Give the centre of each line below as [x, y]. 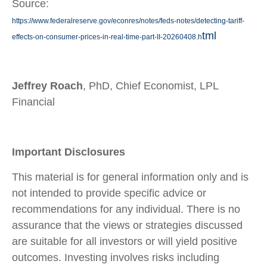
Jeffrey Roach [47, 86]
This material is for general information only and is [130, 177]
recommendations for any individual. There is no [126, 209]
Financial [33, 102]
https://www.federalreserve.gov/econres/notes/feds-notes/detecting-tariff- [128, 21]
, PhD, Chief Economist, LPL [150, 86]
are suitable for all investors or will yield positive [125, 241]
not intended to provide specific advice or [109, 193]
